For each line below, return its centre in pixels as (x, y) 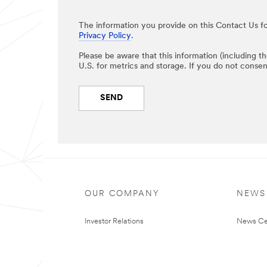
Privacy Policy (105, 36)
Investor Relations (114, 221)
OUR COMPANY (122, 194)
